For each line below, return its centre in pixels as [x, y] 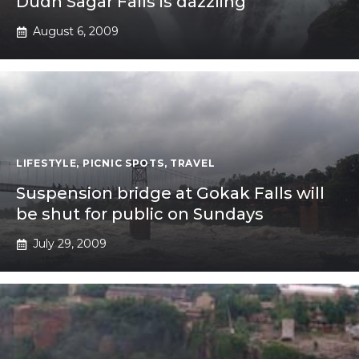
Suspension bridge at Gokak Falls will [170, 194]
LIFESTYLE [46, 163]
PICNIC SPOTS [123, 163]
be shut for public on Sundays [140, 214]
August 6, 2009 [76, 32]
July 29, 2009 [70, 244]
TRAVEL [193, 163]
